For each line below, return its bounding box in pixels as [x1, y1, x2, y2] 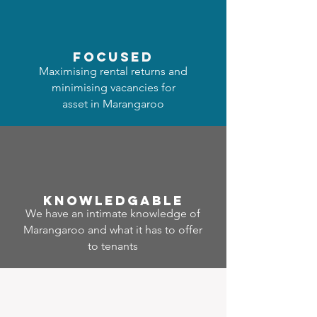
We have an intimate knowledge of [25, 207, 200, 220]
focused [73, 49, 154, 65]
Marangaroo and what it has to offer [23, 223, 202, 236]
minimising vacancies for [51, 81, 175, 94]
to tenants [88, 239, 138, 253]
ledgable [94, 192, 184, 209]
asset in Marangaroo [62, 97, 164, 110]
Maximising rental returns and [39, 64, 188, 78]
